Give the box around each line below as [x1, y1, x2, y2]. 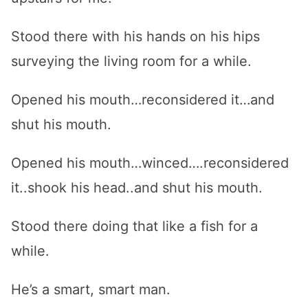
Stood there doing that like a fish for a [11, 218, 258, 234]
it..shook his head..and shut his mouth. [11, 179, 263, 196]
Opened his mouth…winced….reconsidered [11, 155, 289, 171]
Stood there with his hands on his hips [11, 28, 260, 45]
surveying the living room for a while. [11, 53, 252, 69]
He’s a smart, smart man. [11, 281, 170, 298]
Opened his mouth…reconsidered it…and [11, 91, 274, 108]
